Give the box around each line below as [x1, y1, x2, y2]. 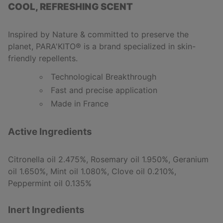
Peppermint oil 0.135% [8, 178, 92, 188]
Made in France [51, 99, 109, 109]
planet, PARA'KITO [8, 41, 76, 52]
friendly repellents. [8, 53, 78, 64]
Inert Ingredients [8, 204, 85, 216]
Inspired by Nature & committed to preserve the [8, 29, 189, 40]
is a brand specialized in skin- [84, 41, 196, 52]
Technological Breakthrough [51, 72, 156, 82]
